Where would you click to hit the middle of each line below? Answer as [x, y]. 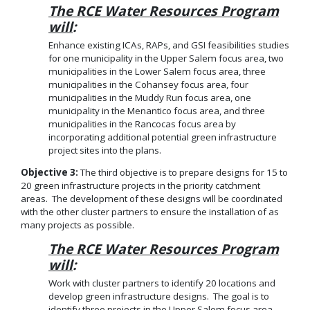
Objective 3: [49, 172]
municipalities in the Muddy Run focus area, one [150, 97]
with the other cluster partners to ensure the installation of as [150, 211]
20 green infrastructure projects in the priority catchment [140, 185]
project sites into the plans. [105, 150]
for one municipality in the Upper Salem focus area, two [166, 58]
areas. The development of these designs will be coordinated [152, 198]
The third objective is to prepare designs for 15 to [183, 172]
